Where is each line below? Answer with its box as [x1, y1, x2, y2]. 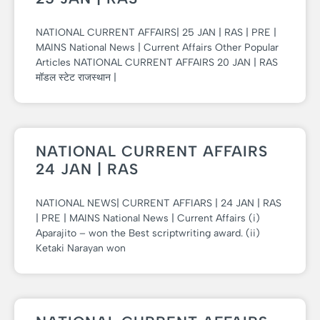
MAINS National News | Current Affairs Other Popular [36, 41, 279, 54]
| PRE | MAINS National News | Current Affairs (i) [36, 212, 260, 225]
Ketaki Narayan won [36, 242, 126, 255]
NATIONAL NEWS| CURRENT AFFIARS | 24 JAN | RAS [36, 197, 281, 210]
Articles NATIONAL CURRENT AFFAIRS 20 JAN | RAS [36, 56, 278, 69]
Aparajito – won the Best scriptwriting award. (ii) [36, 227, 260, 240]
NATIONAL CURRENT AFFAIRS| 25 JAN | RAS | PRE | [36, 26, 276, 39]
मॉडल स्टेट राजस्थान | [36, 71, 116, 84]
